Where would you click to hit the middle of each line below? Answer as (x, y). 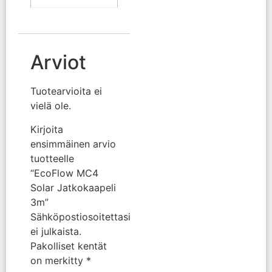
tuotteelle (52, 158)
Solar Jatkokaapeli (73, 187)
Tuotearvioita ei (66, 91)
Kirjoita (47, 129)
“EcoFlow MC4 (64, 173)
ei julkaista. (56, 231)
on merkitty (58, 260)
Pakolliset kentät (69, 246)
